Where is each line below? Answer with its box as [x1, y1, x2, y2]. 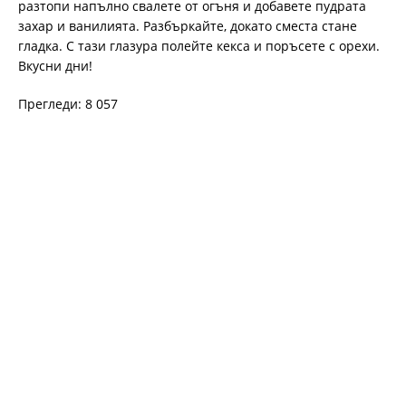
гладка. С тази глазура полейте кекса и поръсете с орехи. [18, 36, 380, 54]
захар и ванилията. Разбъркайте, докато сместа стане [18, 16, 357, 34]
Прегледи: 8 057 [18, 94, 118, 112]
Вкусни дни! [18, 56, 92, 74]
